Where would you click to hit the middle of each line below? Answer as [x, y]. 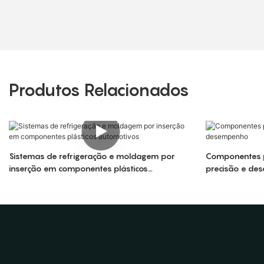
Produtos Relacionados [99, 90]
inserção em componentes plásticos [78, 169]
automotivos [34, 181]
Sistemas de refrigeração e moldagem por [92, 156]
